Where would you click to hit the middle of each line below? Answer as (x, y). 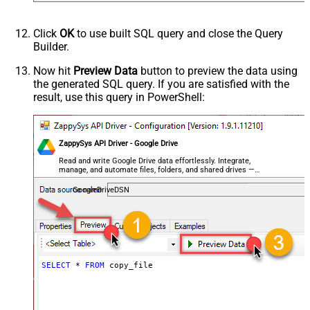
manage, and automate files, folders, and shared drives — (157, 170)
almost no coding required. (105, 179)
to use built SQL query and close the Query (179, 33)
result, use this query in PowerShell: (119, 97)
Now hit (53, 71)
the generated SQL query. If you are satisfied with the (161, 84)
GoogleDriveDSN (101, 190)
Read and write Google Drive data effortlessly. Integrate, (155, 161)
